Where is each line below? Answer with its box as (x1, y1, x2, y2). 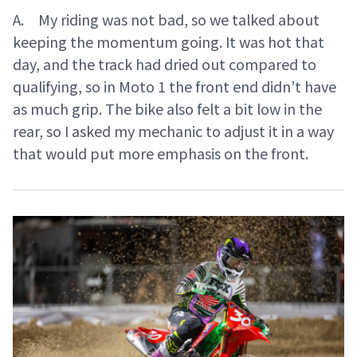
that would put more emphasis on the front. (13, 143, 308, 164)
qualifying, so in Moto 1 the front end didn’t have (13, 76, 336, 97)
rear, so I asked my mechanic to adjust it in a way (13, 120, 334, 142)
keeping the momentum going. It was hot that (13, 31, 324, 53)
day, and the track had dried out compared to (13, 53, 316, 75)
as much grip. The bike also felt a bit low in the (13, 98, 322, 120)
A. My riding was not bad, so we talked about (13, 9, 320, 30)
